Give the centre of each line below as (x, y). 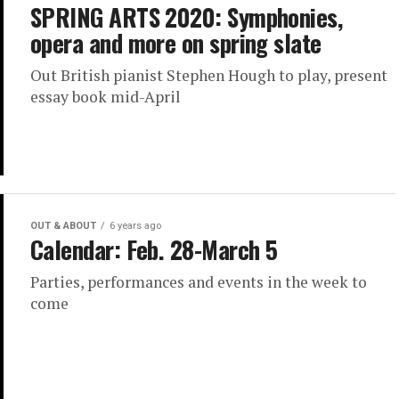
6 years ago (135, 226)
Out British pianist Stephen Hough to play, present (209, 75)
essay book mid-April (106, 97)
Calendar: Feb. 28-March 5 (154, 250)
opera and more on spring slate (176, 43)
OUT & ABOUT (63, 226)
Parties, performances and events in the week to (199, 282)
